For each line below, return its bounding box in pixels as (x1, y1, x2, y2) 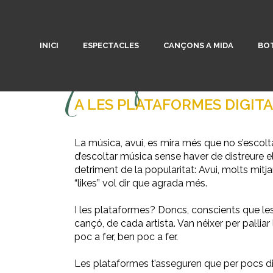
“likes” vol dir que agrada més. (74, 177, 207, 189)
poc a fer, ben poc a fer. (74, 231, 178, 243)
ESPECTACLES (83, 41, 139, 50)
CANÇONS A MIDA (163, 41, 233, 50)
